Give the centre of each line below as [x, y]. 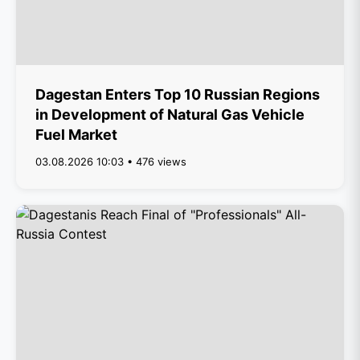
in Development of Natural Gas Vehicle [170, 115]
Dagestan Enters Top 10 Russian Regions [178, 94]
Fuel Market [76, 135]
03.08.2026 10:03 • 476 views [111, 162]
